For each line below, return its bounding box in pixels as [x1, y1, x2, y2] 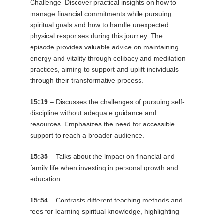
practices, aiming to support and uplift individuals [30, 65, 179, 73]
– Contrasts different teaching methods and [47, 196, 183, 204]
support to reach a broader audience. [30, 131, 144, 139]
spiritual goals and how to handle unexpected [30, 20, 169, 29]
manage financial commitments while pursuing [30, 9, 171, 17]
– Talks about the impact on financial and [47, 152, 175, 160]
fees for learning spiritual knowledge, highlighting [30, 207, 179, 215]
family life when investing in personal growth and [30, 163, 178, 171]
